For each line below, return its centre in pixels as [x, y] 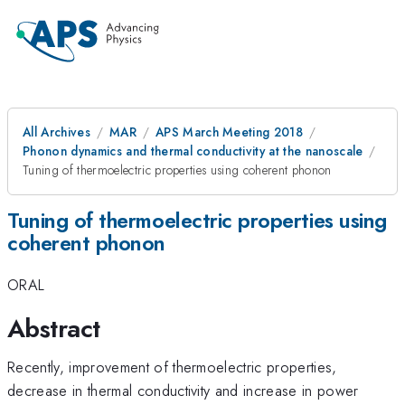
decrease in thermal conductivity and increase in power [183, 390]
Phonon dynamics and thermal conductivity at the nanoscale [193, 151]
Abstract [54, 328]
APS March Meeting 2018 [229, 132]
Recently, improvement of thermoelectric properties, [172, 367]
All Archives [57, 132]
